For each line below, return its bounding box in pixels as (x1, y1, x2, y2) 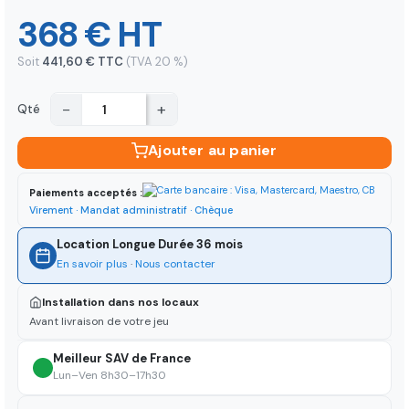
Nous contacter (135, 257, 215, 272)
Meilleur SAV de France (53, 351, 191, 367)
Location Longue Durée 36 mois (57, 236, 243, 253)
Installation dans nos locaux (42, 295, 199, 310)
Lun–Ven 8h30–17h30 (53, 368, 166, 383)
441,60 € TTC (42, 54, 126, 70)
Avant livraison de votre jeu (29, 314, 169, 330)
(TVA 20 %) (126, 54, 188, 70)
